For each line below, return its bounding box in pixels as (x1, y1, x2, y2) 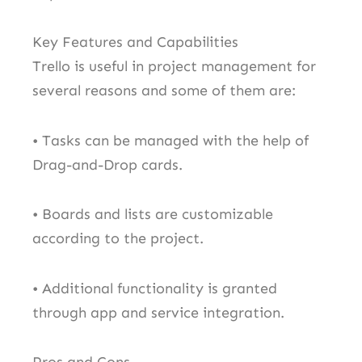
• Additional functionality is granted (32, 279, 277, 297)
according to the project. (32, 229, 204, 248)
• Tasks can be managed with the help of (32, 131, 309, 149)
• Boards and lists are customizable (32, 205, 273, 224)
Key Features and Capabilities (32, 33, 238, 52)
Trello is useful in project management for (32, 57, 316, 76)
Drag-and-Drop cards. (32, 155, 183, 174)
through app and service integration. (32, 303, 284, 322)
